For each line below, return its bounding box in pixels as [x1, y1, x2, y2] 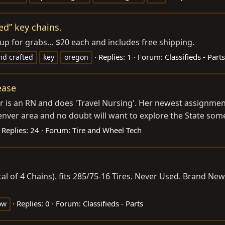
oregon [64, 52, 88, 62]
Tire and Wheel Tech [72, 125, 142, 135]
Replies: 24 [2, 125, 39, 135]
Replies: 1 [98, 51, 132, 62]
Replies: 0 [17, 198, 50, 208]
